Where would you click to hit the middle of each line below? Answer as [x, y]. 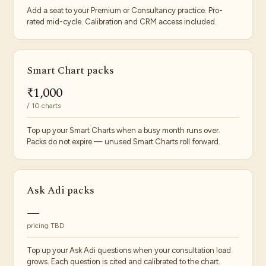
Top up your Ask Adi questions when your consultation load [129, 250]
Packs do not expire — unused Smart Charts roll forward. [123, 142]
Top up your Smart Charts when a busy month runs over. [123, 130]
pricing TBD [46, 226]
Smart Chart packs [70, 71]
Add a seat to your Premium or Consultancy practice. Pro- [125, 10]
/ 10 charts [44, 106]
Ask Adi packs [61, 191]
